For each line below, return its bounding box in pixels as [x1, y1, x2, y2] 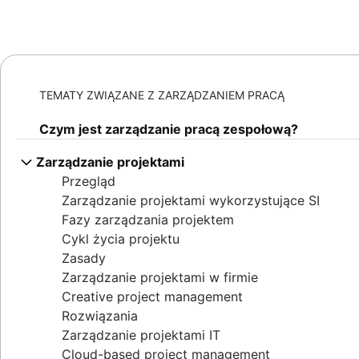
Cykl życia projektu [62, 231, 179, 247]
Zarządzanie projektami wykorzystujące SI [62, 192, 320, 208]
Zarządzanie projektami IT [62, 327, 220, 343]
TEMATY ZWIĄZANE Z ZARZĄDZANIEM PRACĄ [39, 88, 284, 102]
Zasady [62, 250, 106, 266]
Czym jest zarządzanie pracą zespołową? [39, 121, 298, 137]
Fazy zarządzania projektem [62, 212, 234, 228]
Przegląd [62, 173, 115, 189]
